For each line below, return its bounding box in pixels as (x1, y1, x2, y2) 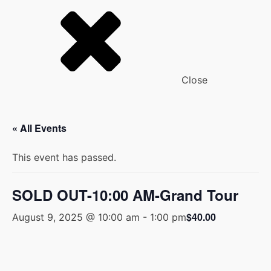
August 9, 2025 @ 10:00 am (12, 211, 140, 223)
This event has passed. (12, 151, 116, 163)
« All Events (12, 121, 67, 135)
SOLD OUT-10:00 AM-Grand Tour (12, 184, 238, 205)
